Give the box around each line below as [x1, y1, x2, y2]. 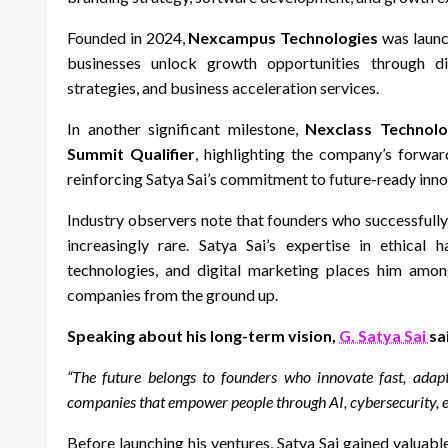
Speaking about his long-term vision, [67, 326, 339, 346]
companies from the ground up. [67, 285, 278, 305]
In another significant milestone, [67, 119, 306, 139]
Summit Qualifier [67, 144, 195, 164]
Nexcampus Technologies [188, 28, 379, 48]
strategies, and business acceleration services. [67, 78, 379, 98]
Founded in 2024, [67, 28, 189, 48]
